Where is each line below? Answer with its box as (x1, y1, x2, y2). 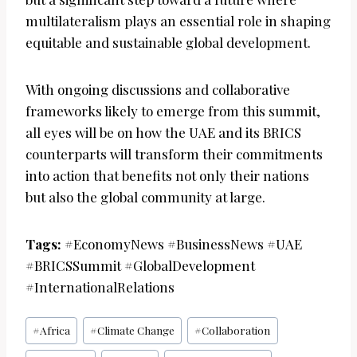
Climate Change (97, 323, 175, 338)
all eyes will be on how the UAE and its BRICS (25, 124, 301, 142)
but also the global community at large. (25, 188, 265, 206)
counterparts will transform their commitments (25, 145, 323, 163)
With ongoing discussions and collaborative (25, 80, 290, 99)
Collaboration (202, 323, 271, 338)
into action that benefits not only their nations (25, 167, 309, 185)
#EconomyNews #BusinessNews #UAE (61, 235, 302, 253)
